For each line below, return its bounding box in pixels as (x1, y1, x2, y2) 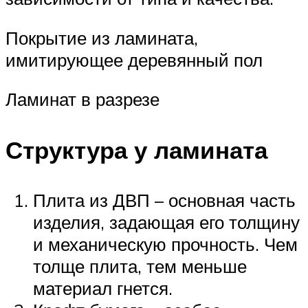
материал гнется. (33, 276, 173, 299)
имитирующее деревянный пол (5, 48, 263, 71)
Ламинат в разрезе (5, 88, 159, 111)
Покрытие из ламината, (5, 26, 198, 49)
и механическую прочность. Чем (33, 232, 298, 255)
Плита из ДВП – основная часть (33, 188, 296, 211)
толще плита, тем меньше (33, 254, 247, 277)
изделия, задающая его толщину (33, 210, 300, 233)
